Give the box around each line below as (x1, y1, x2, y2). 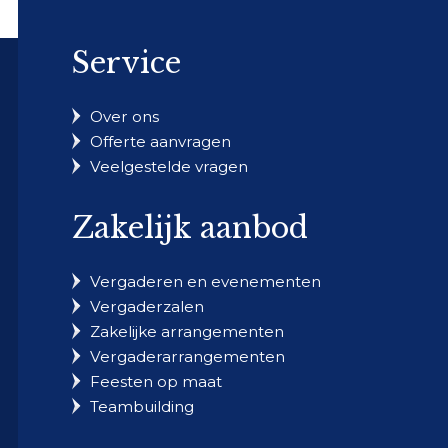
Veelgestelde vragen (90, 156, 249, 176)
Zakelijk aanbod (72, 209, 309, 246)
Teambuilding (90, 396, 195, 416)
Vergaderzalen (90, 296, 205, 316)
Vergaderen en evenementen (90, 271, 322, 291)
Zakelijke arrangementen (90, 321, 285, 341)
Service (72, 44, 182, 81)
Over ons (90, 106, 160, 126)
